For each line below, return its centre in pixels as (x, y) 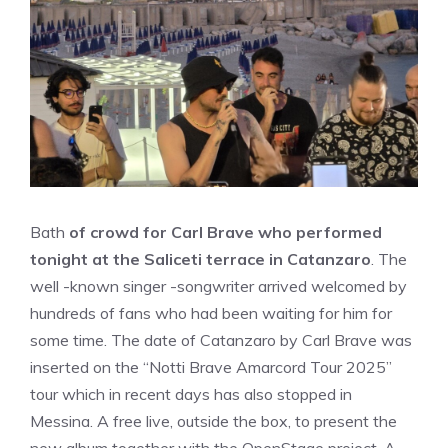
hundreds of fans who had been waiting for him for (211, 313)
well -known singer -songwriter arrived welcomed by (218, 286)
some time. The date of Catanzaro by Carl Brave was (221, 340)
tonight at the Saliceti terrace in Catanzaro (200, 259)
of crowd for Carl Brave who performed (223, 232)
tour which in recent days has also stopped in (191, 394)
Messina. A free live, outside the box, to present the (213, 421)
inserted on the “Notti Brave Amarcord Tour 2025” (211, 367)
